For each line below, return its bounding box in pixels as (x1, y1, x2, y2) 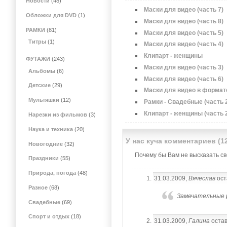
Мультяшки (28, 97, 60, 103)
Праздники (28, 155, 59, 162)
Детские (28, 82, 51, 89)
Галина (188, 217, 210, 224)
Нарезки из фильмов (28, 111, 88, 118)
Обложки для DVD (25, 12, 77, 18)
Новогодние (28, 140, 63, 147)
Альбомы (28, 67, 56, 74)
